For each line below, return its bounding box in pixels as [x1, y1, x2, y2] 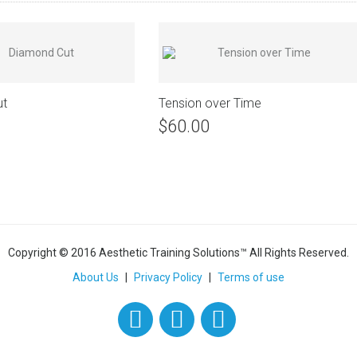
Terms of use [218, 271, 284, 284]
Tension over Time [158, 96, 261, 112]
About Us [73, 271, 119, 284]
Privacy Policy [134, 271, 202, 284]
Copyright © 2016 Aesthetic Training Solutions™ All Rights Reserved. [8, 246, 349, 260]
